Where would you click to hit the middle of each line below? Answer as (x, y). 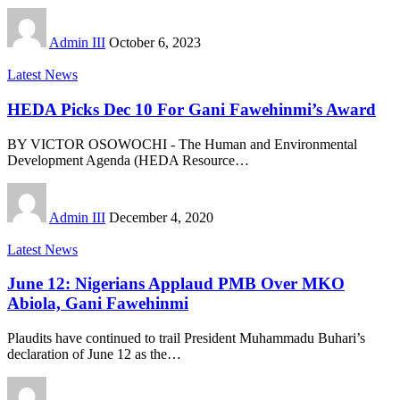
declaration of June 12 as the (87, 354)
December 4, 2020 (161, 217)
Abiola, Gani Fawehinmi (98, 304)
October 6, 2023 (155, 43)
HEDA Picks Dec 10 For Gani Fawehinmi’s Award (192, 110)
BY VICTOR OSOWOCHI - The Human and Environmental (182, 144)
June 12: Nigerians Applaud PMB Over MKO (176, 284)
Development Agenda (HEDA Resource (121, 160)
